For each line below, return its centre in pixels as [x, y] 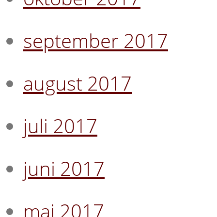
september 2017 [96, 40]
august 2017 [77, 83]
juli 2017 [60, 125]
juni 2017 [64, 168]
